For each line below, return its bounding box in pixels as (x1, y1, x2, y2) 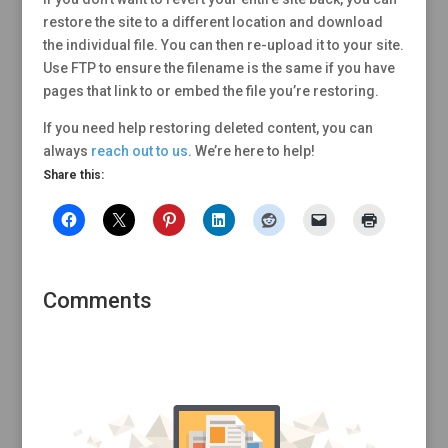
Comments (42, 287, 152, 313)
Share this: (42, 167, 104, 182)
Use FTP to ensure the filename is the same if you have (42, 59, 395, 76)
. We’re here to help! (187, 142, 315, 159)
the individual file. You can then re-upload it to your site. (42, 36, 404, 53)
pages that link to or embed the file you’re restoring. (42, 82, 379, 99)
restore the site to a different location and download (42, 13, 383, 30)
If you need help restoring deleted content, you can (42, 119, 373, 136)
